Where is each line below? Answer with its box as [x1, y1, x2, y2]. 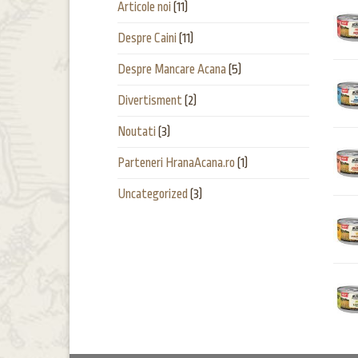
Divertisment [117, 93, 182, 109]
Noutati [117, 125, 156, 140]
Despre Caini [117, 31, 177, 46]
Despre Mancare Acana [117, 62, 226, 78]
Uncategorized [117, 187, 188, 202]
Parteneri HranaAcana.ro [117, 156, 235, 171]
